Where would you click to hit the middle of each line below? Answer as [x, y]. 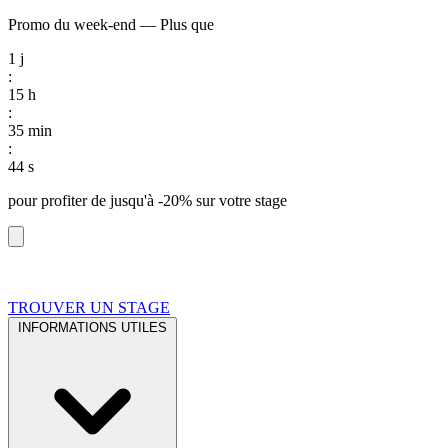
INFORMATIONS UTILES [92, 327]
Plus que [185, 24]
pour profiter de [59, 200]
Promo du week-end [72, 24]
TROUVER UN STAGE [89, 307]
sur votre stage [239, 200]
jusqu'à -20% [151, 200]
